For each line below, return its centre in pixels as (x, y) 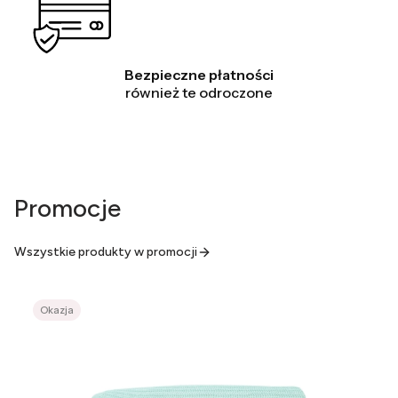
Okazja (57, 310)
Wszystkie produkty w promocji (106, 252)
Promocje (68, 208)
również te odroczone (199, 92)
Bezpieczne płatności (199, 75)
